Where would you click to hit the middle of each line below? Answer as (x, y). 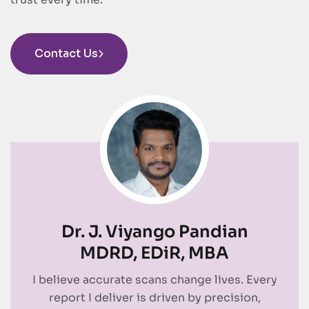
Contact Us (66, 54)
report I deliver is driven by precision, (154, 298)
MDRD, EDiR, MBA (154, 253)
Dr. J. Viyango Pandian (154, 232)
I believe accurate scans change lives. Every (154, 280)
